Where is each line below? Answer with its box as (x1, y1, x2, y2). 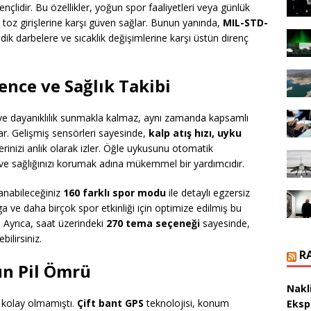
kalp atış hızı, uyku (149, 126, 242, 140)
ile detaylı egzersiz (166, 186, 250, 200)
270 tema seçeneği (106, 217, 200, 230)
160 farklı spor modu (63, 186, 166, 200)
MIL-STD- (223, 16, 268, 30)
